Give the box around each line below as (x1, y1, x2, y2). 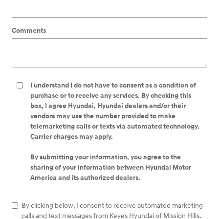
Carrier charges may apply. (30, 132, 114, 141)
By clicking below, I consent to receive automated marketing (22, 201, 203, 210)
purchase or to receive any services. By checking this (30, 91, 191, 100)
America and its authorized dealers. (30, 174, 140, 182)
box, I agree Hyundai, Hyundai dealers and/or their (30, 102, 186, 110)
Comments (12, 26, 46, 35)
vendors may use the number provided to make (30, 112, 175, 121)
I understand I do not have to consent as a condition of (30, 81, 196, 90)
